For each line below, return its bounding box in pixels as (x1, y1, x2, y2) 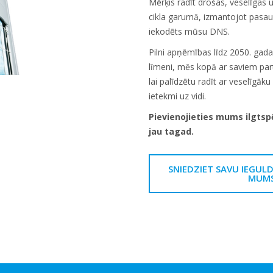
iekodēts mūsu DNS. (149, 26, 230, 37)
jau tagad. (149, 126, 194, 137)
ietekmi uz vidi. (149, 90, 206, 102)
